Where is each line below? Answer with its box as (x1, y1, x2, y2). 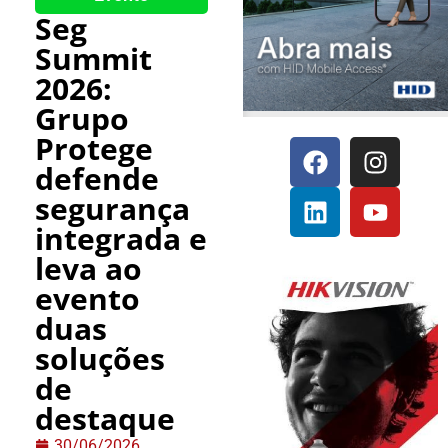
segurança (35, 188, 190, 230)
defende (35, 158, 159, 200)
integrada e (35, 218, 207, 260)
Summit (35, 38, 152, 80)
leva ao (35, 248, 142, 290)
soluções (35, 338, 165, 380)
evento (35, 278, 140, 320)
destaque (35, 398, 175, 440)
